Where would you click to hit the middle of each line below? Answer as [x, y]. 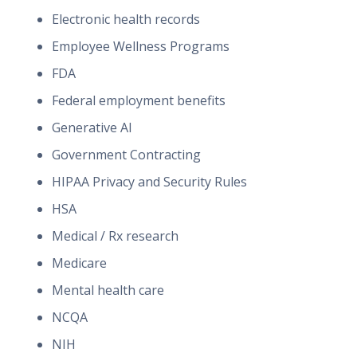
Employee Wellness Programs [141, 46]
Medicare [79, 263]
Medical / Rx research [115, 236]
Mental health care [108, 290]
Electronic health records [126, 19]
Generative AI [92, 127]
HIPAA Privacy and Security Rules [149, 182]
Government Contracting [126, 155]
